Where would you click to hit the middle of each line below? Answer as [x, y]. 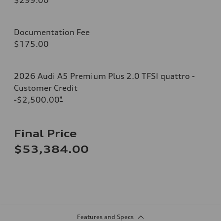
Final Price [45, 133]
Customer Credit [46, 88]
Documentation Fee [52, 32]
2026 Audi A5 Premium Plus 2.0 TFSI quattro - [104, 76]
